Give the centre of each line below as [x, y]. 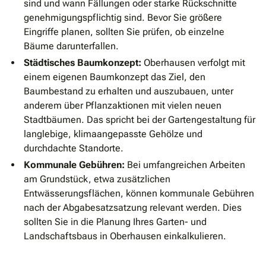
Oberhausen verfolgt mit [193, 63]
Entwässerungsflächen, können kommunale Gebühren [139, 194]
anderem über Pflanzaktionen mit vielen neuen [123, 106]
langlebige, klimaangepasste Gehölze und [113, 134]
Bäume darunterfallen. [71, 46]
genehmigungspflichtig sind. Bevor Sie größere [123, 18]
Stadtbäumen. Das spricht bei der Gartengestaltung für [140, 120]
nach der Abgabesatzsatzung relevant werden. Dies [133, 208]
